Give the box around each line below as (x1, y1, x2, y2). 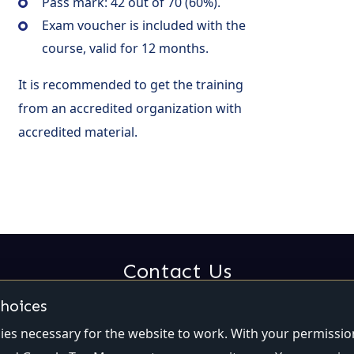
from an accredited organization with (18, 99, 242, 117)
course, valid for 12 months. (42, 39, 209, 57)
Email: (21, 314, 60, 332)
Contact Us (122, 258, 232, 284)
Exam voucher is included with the (42, 16, 246, 34)
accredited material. (18, 122, 137, 141)
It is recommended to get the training (18, 75, 243, 93)
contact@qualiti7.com (59, 314, 199, 332)
